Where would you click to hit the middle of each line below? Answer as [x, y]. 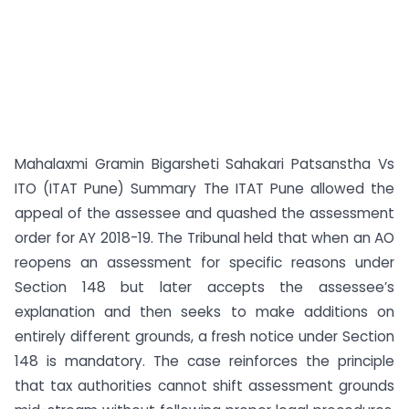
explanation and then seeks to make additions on [204, 312]
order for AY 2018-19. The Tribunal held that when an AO [204, 238]
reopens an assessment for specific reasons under [204, 262]
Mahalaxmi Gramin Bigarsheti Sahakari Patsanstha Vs [204, 164]
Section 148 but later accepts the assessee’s [204, 287]
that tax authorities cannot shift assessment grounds [204, 386]
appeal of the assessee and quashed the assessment [204, 213]
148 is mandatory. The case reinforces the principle [204, 361]
